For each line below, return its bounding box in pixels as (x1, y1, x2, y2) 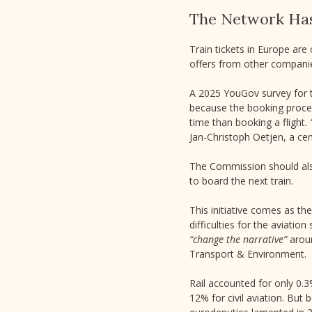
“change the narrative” (189, 233, 287, 246)
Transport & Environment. (189, 247, 306, 260)
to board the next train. (189, 174, 293, 187)
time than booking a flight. (189, 116, 310, 129)
